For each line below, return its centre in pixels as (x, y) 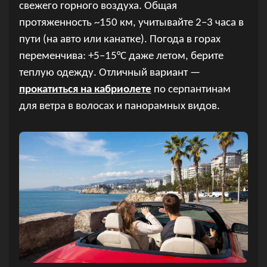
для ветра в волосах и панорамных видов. (119, 107)
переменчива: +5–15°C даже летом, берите (121, 57)
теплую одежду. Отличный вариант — (109, 73)
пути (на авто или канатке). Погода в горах (119, 40)
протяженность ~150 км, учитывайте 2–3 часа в (131, 23)
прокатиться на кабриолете (85, 90)
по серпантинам (191, 90)
